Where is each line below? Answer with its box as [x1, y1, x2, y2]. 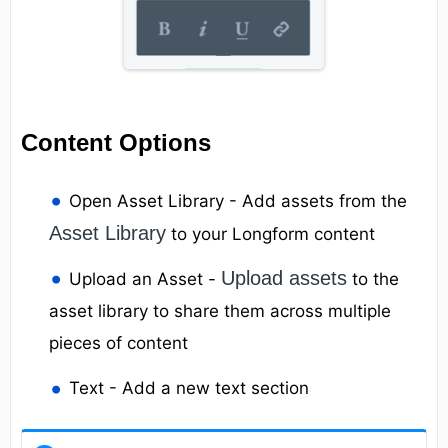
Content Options [21, 128, 211, 156]
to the [347, 268, 400, 289]
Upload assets [221, 266, 348, 289]
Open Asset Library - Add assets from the [69, 190, 408, 211]
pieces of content [49, 332, 188, 353]
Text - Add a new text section [69, 378, 310, 399]
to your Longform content [166, 223, 375, 244]
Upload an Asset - [69, 268, 222, 289]
